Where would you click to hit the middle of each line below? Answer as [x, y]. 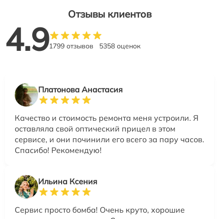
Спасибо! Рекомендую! [58, 150]
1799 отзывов [71, 46]
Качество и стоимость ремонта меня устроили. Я [107, 118]
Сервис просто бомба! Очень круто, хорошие [100, 209]
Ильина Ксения [68, 181]
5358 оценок [120, 46]
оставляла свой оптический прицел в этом [95, 128]
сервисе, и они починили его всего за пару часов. [109, 139]
